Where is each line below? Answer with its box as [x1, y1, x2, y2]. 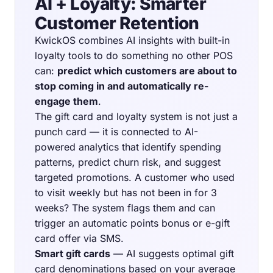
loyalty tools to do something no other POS [35, 49, 233, 62]
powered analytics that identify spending [35, 140, 221, 153]
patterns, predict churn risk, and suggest [35, 155, 221, 168]
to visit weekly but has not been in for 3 [35, 186, 217, 199]
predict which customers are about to [57, 64, 237, 77]
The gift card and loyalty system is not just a [35, 110, 238, 122]
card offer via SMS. [35, 232, 124, 244]
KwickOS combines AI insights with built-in [35, 34, 230, 46]
